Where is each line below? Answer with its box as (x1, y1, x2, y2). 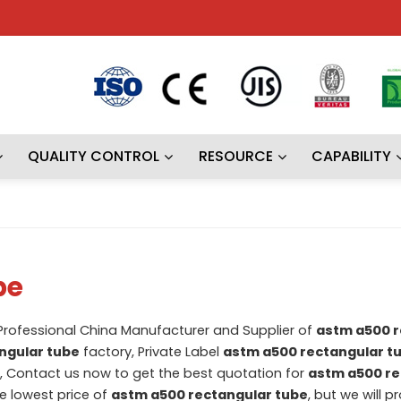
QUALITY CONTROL (28, 146, 160, 166)
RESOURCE (198, 146, 273, 166)
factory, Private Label (79, 342, 223, 361)
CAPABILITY (311, 146, 392, 166)
